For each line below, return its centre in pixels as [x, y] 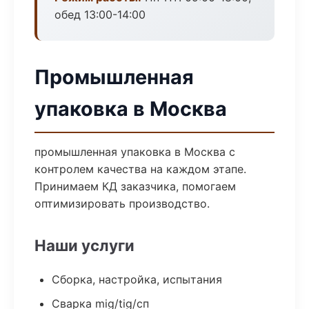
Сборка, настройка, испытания [137, 279]
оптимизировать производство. [122, 203]
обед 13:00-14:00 [100, 14]
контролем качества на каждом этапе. [140, 169]
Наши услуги [84, 245]
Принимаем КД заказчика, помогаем [135, 186]
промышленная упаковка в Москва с [135, 152]
